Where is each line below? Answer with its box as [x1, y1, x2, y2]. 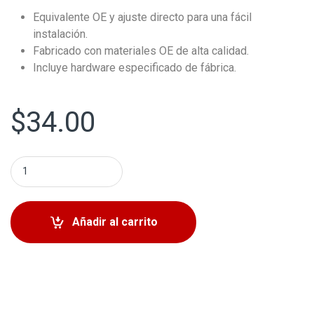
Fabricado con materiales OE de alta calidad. [33, 44, 249, 58]
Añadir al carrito [71, 215, 158, 229]
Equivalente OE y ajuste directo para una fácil [33, 11, 252, 25]
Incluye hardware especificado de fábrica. [33, 61, 236, 75]
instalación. [33, 27, 88, 41]
